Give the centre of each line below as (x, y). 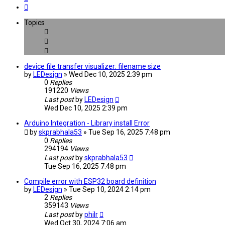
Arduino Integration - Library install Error (87, 123)
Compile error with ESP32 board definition (90, 182)
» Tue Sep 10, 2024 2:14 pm (107, 190)
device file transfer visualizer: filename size (92, 67)
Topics (34, 23)
